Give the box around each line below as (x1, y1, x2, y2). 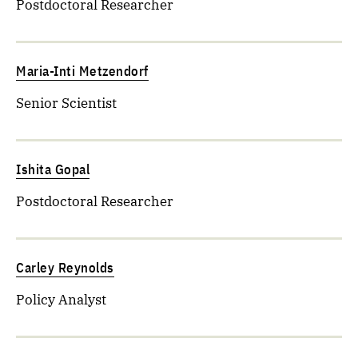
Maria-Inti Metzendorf (16, 62, 149, 80)
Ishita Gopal (16, 161, 89, 178)
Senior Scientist (16, 94, 117, 112)
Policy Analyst (16, 291, 106, 308)
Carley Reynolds (16, 259, 114, 276)
